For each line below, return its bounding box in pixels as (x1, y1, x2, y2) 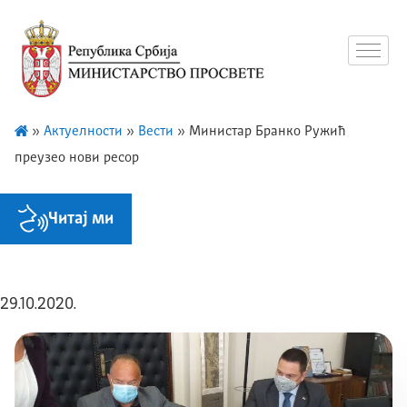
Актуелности (44, 124, 123, 139)
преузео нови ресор (15, 151, 139, 165)
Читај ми (48, 210, 114, 227)
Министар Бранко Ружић (189, 124, 346, 139)
